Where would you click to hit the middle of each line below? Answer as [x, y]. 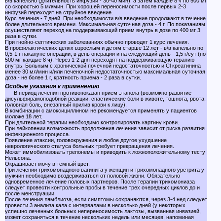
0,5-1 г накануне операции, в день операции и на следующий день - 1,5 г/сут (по [105, 54]
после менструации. [30, 193]
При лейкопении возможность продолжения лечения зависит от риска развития [105, 128]
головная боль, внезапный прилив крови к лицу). [66, 105]
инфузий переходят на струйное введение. [59, 12]
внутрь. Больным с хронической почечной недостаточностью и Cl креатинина [103, 66]
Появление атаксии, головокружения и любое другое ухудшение [86, 140]
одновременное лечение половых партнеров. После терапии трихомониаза [100, 182]
